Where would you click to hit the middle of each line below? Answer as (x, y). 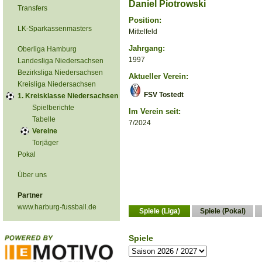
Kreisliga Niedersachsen (57, 84)
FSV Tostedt (163, 95)
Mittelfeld (143, 32)
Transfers (32, 8)
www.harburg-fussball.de (57, 207)
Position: (145, 20)
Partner (30, 195)
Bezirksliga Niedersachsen (60, 73)
